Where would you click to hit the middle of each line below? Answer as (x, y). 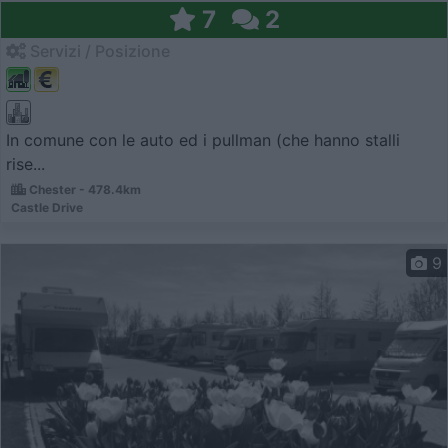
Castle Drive (47, 207)
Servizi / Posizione (98, 50)
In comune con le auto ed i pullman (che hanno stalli (203, 139)
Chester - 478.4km (83, 189)
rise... (25, 163)
